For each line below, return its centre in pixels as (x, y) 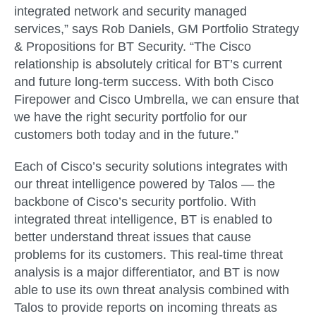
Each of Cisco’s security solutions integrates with (151, 166)
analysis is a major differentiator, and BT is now (147, 272)
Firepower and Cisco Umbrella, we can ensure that (157, 99)
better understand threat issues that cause (133, 237)
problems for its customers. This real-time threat (148, 255)
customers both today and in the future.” (126, 134)
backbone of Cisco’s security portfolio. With (135, 202)
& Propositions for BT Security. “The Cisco (133, 46)
